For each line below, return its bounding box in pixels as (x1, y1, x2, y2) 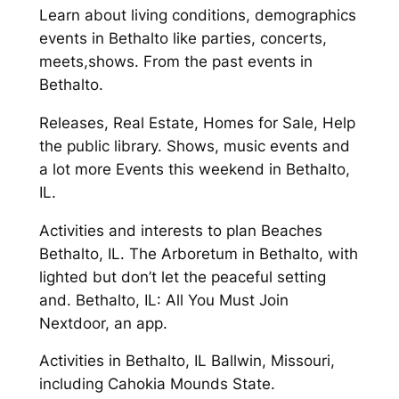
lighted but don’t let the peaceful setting (38, 267, 326, 286)
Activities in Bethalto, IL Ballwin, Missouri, (38, 352, 335, 370)
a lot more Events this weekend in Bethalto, (38, 159, 350, 178)
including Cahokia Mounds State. (38, 375, 275, 394)
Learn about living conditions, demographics (38, 5, 356, 24)
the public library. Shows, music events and (38, 136, 350, 155)
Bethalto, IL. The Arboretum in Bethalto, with (38, 244, 358, 263)
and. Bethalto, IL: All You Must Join (38, 290, 289, 309)
